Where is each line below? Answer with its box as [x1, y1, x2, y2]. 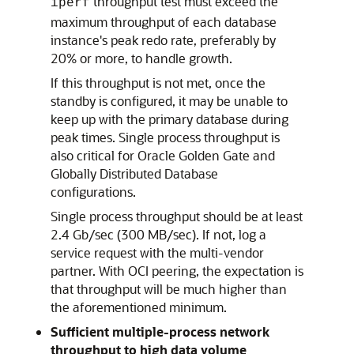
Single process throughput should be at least [51, 208, 303, 224]
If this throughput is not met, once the [51, 74, 265, 91]
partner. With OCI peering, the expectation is [51, 262, 303, 279]
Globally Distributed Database [51, 165, 218, 182]
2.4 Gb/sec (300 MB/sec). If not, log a [51, 226, 266, 243]
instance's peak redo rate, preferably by [51, 32, 276, 48]
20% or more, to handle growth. [51, 50, 232, 66]
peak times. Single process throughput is [51, 129, 280, 145]
